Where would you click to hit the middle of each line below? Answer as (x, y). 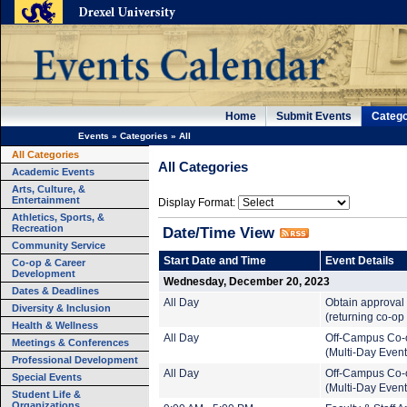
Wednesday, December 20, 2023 (247, 282)
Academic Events (53, 172)
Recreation (38, 228)
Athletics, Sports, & (58, 217)
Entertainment (46, 200)
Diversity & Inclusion (61, 308)
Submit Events (314, 116)
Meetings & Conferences (70, 342)
